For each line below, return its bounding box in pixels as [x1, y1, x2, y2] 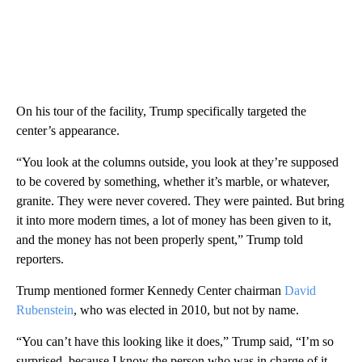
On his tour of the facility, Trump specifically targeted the [16, 103, 306, 118]
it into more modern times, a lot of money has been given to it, [16, 213, 331, 227]
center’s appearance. [16, 123, 120, 137]
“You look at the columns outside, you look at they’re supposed [16, 154, 339, 169]
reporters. [16, 251, 64, 266]
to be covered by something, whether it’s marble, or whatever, [16, 174, 330, 188]
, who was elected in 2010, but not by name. [74, 302, 299, 317]
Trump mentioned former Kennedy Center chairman [16, 283, 284, 297]
